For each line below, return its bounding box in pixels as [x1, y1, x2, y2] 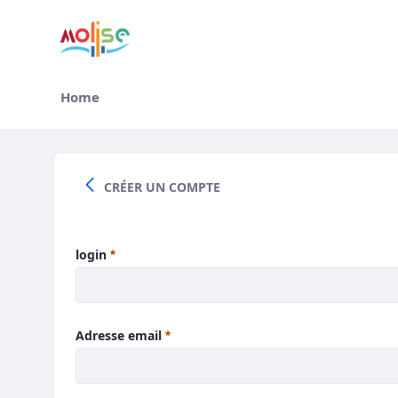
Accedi [53, 149, 127, 181]
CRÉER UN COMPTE [104, 179, 220, 195]
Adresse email [76, 327, 165, 344]
